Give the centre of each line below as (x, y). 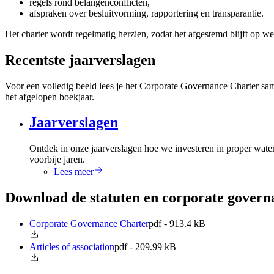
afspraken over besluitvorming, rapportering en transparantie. (146, 13)
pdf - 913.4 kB (177, 224)
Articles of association (72, 247)
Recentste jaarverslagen (80, 60)
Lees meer (74, 172)
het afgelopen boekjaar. (50, 97)
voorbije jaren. (57, 160)
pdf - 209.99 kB (145, 247)
